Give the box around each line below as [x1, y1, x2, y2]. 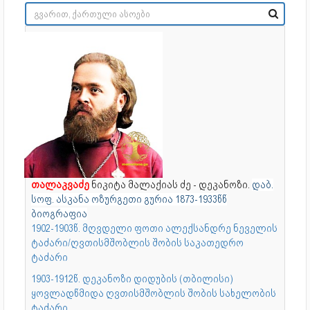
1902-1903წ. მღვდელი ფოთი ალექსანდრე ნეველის [31, 221, 277, 235]
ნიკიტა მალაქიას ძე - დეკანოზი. [91, 178, 252, 191]
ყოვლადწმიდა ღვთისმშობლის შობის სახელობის [31, 286, 276, 300]
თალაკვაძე [31, 178, 91, 191]
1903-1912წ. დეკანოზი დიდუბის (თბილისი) [31, 272, 233, 285]
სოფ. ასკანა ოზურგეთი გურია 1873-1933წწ [31, 192, 227, 206]
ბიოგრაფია [31, 207, 87, 220]
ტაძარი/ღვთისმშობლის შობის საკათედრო [31, 236, 244, 249]
